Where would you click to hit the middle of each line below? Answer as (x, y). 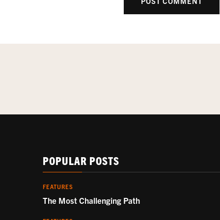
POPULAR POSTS (81, 161)
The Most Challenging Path (91, 200)
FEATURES (58, 187)
